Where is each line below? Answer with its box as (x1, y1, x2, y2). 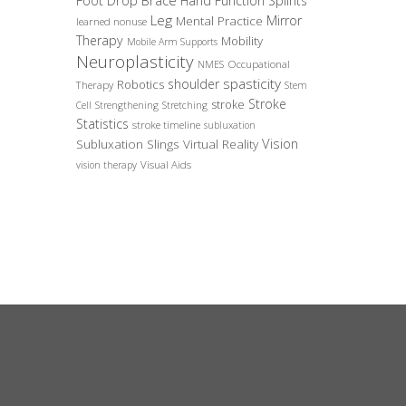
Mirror (266, 12, 302, 30)
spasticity (222, 73, 281, 94)
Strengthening (94, 99, 159, 112)
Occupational (227, 57, 290, 72)
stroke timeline (131, 118, 200, 132)
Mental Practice (175, 13, 263, 30)
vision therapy (75, 159, 137, 172)
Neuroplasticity (75, 50, 194, 73)
